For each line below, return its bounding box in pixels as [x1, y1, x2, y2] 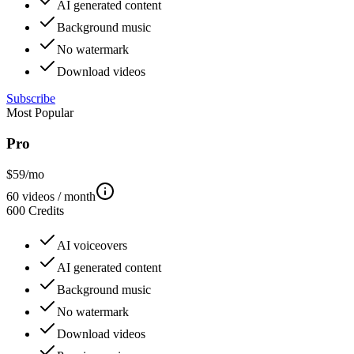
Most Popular [6, 106, 73, 120]
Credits [28, 203, 64, 217]
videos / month [19, 189, 96, 203]
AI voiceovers [57, 238, 127, 252]
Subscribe [6, 92, 55, 106]
